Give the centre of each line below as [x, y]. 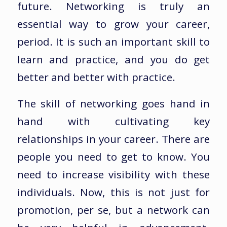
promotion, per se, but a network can [113, 210]
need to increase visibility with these [113, 175]
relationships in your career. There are [113, 139]
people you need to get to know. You [113, 157]
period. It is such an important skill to [113, 41]
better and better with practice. [96, 77]
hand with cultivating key [113, 121]
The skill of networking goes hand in [113, 104]
